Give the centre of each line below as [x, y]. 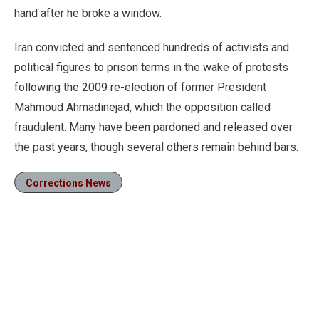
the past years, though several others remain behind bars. [156, 147]
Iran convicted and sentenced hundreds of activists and [152, 47]
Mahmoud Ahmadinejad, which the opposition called [142, 107]
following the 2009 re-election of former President [140, 87]
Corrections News [68, 183]
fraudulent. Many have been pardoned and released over [153, 127]
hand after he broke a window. [88, 13]
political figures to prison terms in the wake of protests [151, 67]
